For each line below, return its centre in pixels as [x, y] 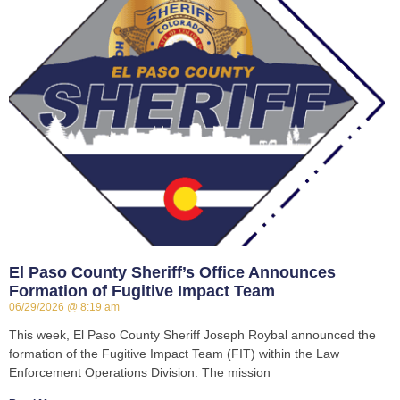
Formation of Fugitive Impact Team [142, 292]
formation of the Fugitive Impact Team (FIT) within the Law [174, 354]
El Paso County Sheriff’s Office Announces [172, 273]
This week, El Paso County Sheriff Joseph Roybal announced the [192, 335]
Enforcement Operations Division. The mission [140, 373]
